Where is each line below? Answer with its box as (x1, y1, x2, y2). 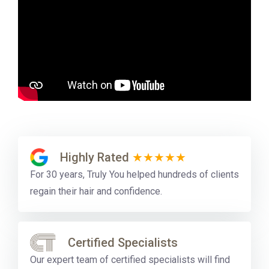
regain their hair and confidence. (30, 185, 162, 197)
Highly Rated (60, 150, 132, 165)
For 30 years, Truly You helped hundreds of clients (30, 168, 239, 180)
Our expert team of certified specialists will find (30, 253, 230, 265)
